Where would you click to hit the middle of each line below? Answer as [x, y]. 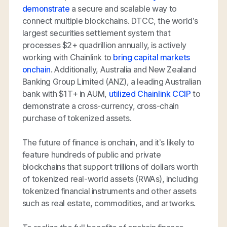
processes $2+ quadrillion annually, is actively [104, 45]
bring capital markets [152, 57]
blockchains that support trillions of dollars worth [110, 166]
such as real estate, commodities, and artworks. [109, 203]
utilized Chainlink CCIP [150, 93]
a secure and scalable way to [123, 8]
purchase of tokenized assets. [77, 118]
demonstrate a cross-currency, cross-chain [100, 106]
